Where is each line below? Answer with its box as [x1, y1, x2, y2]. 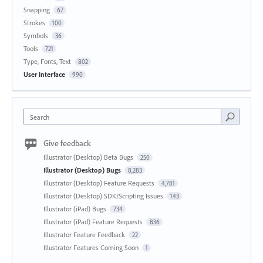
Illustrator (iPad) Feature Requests [43, 217, 144, 227]
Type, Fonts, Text [23, 57, 71, 66]
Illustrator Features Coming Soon [43, 243, 140, 252]
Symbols [23, 31, 48, 41]
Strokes [23, 18, 45, 28]
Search [30, 113, 49, 122]
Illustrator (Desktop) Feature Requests [43, 178, 156, 188]
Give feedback [43, 138, 91, 149]
